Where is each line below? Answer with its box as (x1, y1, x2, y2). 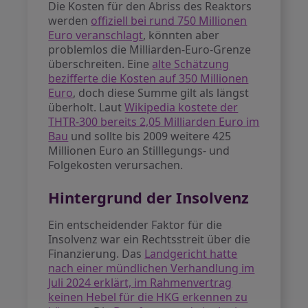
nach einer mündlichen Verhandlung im (48, 261, 255, 276)
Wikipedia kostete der (124, 100, 239, 115)
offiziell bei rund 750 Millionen (91, 13, 247, 28)
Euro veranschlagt (48, 27, 144, 43)
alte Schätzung (152, 56, 230, 71)
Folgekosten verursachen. (48, 157, 184, 173)
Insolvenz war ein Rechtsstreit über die (48, 232, 251, 247)
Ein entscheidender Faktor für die (48, 217, 223, 232)
